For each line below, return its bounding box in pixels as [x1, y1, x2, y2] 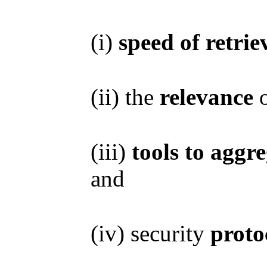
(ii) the [91, 84, 154, 110]
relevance [154, 84, 253, 110]
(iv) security [91, 221, 210, 246]
